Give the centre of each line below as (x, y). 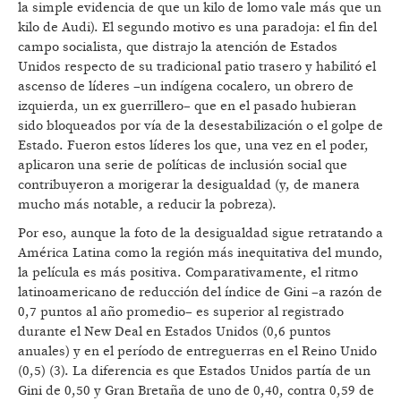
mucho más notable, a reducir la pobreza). (147, 205)
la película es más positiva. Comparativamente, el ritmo (188, 273)
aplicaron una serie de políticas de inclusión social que (183, 166)
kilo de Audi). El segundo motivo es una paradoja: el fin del (197, 28)
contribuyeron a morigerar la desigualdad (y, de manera (189, 185)
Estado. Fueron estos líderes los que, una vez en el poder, (193, 146)
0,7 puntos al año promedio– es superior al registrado (181, 312)
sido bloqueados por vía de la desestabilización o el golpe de (200, 126)
